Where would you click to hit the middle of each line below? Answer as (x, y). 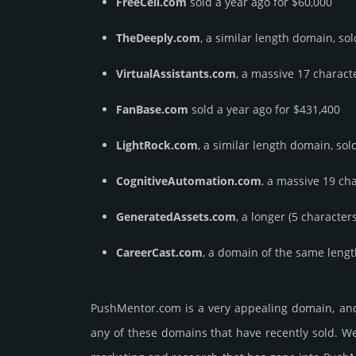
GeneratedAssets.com (176, 217)
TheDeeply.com (158, 38)
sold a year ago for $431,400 (264, 110)
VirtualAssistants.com (176, 74)
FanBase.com (152, 110)
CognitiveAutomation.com (189, 181)
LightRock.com (157, 145)
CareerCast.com (159, 253)
